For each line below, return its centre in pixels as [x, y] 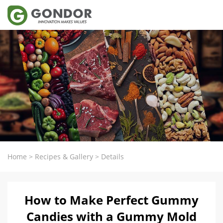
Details [112, 157]
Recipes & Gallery [64, 157]
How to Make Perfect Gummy [111, 200]
